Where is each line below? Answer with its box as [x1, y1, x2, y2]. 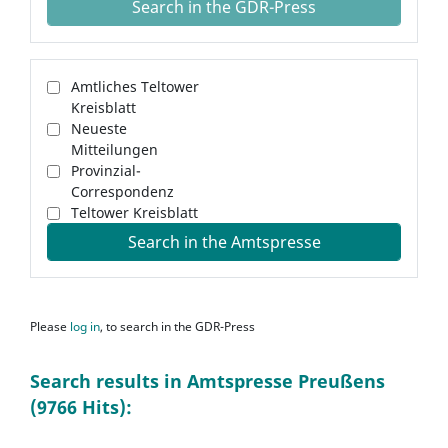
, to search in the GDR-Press [100, 319, 255, 335]
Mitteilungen [71, 140, 158, 160]
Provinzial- [71, 161, 141, 181]
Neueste [71, 119, 127, 139]
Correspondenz [71, 182, 174, 202]
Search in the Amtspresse [127, 231, 321, 254]
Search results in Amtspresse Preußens [30, 369, 385, 394]
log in [70, 319, 100, 335]
